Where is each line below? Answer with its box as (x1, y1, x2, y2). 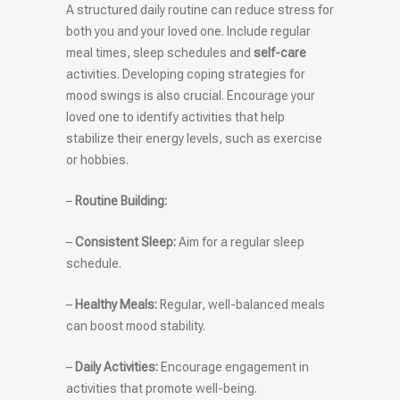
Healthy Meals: (75, 297, 157, 312)
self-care (254, 46, 306, 61)
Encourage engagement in (158, 360, 309, 375)
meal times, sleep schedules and (66, 46, 254, 61)
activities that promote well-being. (66, 381, 257, 396)
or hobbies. (66, 153, 129, 168)
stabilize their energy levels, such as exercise (66, 131, 322, 146)
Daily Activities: (75, 360, 158, 375)
